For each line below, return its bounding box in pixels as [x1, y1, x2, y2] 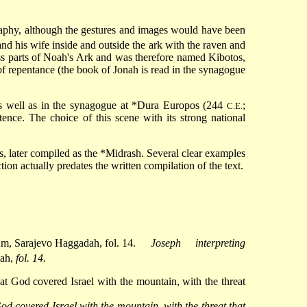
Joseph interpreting [150, 236, 245, 249]
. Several [141, 147, 179, 160]
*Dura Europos [132, 99, 199, 112]
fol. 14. [16, 252, 46, 265]
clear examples [179, 147, 245, 160]
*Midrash [100, 147, 141, 160]
